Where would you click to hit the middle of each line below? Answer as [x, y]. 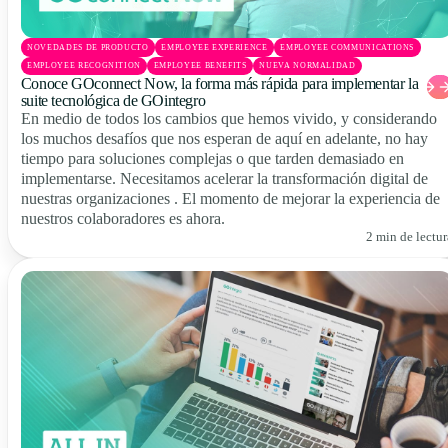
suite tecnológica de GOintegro [113, 101]
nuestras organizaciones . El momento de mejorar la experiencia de [230, 199]
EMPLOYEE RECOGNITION [84, 65]
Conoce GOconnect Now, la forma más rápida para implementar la [219, 84]
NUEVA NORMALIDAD [307, 65]
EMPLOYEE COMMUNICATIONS [347, 47]
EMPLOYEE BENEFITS [200, 65]
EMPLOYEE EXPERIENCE [214, 47]
